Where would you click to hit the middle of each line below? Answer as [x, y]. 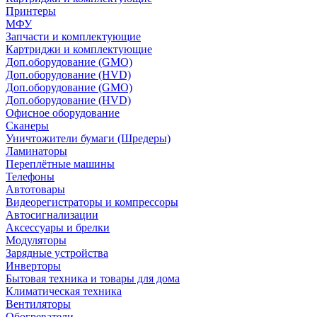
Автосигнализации [52, 214]
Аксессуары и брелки [58, 227]
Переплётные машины [60, 163]
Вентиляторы [38, 304]
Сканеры [27, 125]
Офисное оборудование [63, 113]
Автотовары [35, 189]
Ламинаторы [36, 151]
